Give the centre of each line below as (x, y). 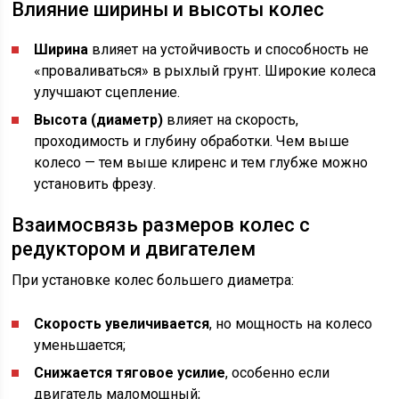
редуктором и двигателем (134, 249)
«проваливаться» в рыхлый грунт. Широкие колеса (205, 71)
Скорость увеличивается (122, 324)
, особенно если (278, 373)
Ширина (61, 50)
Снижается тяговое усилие (130, 373)
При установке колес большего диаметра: (153, 281)
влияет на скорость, (231, 120)
